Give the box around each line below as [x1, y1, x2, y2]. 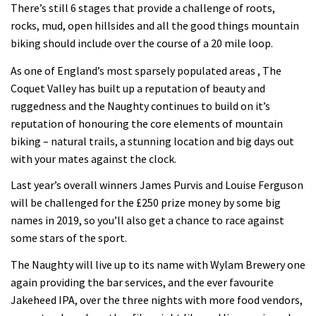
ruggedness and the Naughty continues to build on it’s [11, 98, 270, 113]
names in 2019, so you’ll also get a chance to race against [11, 213, 284, 228]
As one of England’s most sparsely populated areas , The [11, 63, 281, 78]
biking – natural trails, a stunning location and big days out [11, 133, 294, 148]
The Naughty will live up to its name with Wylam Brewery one [11, 257, 305, 272]
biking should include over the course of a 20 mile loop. [11, 36, 273, 51]
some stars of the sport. [11, 231, 127, 245]
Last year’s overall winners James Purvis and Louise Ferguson [11, 178, 303, 193]
